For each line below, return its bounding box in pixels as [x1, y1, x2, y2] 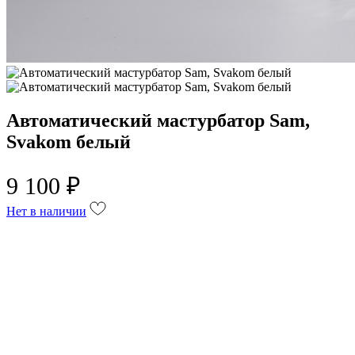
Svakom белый [6, 131, 131, 152]
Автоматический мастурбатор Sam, [6, 109, 310, 131]
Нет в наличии [6, 204, 86, 218]
